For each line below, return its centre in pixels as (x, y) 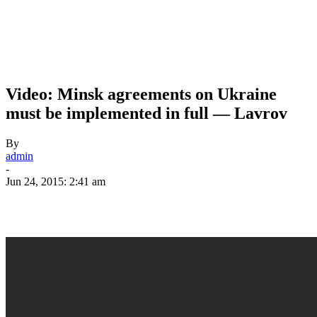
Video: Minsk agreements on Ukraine (141, 94)
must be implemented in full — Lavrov (146, 113)
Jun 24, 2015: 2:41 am (56, 181)
